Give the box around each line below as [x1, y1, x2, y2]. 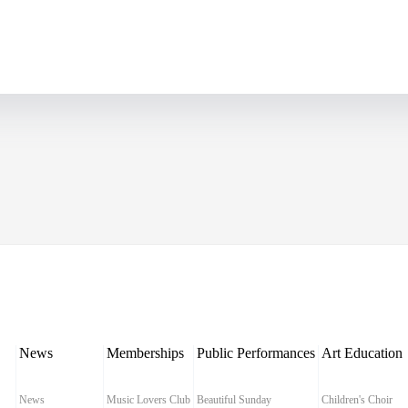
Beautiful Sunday [197, 393, 271, 406]
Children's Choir [321, 393, 393, 406]
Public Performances [197, 345, 315, 361]
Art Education [321, 345, 403, 361]
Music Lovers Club [107, 393, 190, 406]
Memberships [107, 345, 184, 361]
